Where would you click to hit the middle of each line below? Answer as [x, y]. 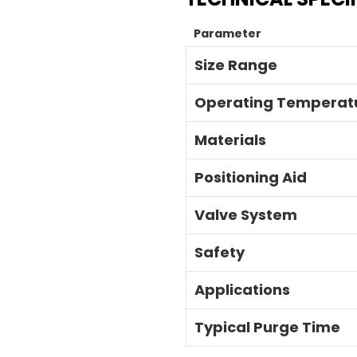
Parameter [228, 33]
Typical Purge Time [267, 327]
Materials [230, 140]
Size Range [236, 65]
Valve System [246, 215]
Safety [220, 252]
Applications [242, 290]
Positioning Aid [251, 177]
